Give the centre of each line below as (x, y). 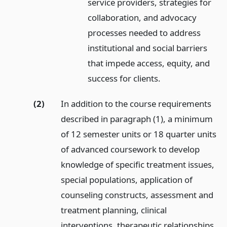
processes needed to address (144, 32)
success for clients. (124, 78)
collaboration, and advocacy (142, 17)
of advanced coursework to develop (130, 149)
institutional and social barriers (148, 48)
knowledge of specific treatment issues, (137, 165)
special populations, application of (126, 180)
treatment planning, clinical (113, 210)
